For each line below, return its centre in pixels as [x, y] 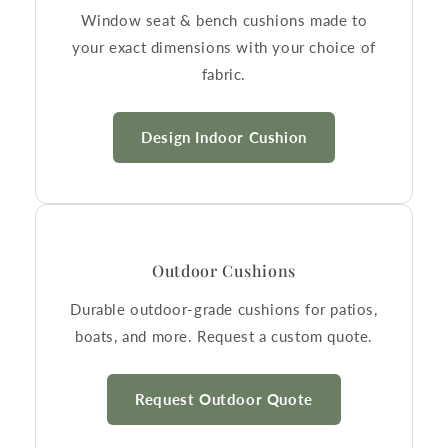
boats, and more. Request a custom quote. [223, 335]
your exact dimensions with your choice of [224, 46]
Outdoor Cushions [224, 270]
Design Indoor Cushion [224, 136]
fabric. [224, 73]
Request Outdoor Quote [224, 398]
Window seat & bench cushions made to [224, 19]
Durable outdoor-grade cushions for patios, [224, 308]
